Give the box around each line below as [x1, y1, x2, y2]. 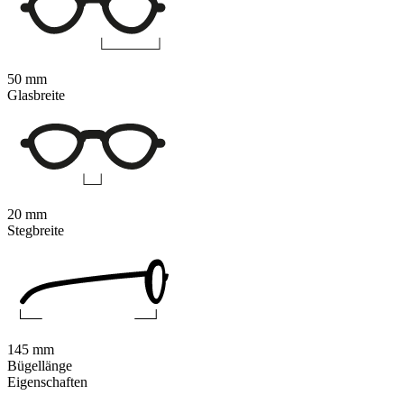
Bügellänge [7, 358, 72, 374]
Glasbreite [7, 87, 65, 104]
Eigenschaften [7, 374, 87, 390]
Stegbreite [7, 223, 64, 239]
